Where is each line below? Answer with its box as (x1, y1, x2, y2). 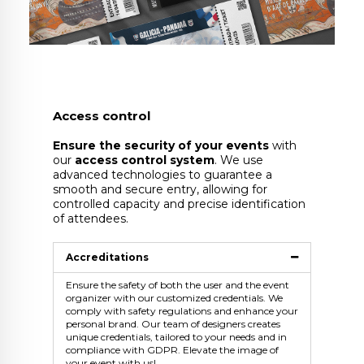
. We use (214, 152, 263, 167)
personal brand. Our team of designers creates (66, 317, 280, 330)
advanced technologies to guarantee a (53, 167, 272, 182)
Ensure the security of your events (53, 137, 269, 153)
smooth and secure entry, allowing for (53, 181, 267, 197)
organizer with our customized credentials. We (66, 291, 283, 304)
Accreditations (66, 250, 149, 263)
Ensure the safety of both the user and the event (66, 278, 289, 291)
